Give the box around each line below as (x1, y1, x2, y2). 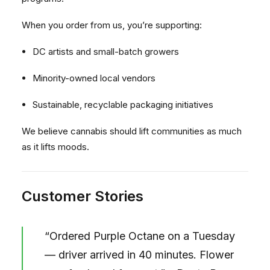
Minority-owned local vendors (33, 72, 155, 84)
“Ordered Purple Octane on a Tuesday (45, 230, 235, 242)
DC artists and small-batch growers (33, 46, 179, 57)
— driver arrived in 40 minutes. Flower (45, 248, 234, 261)
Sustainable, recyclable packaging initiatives (33, 99, 213, 110)
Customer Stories (22, 187, 143, 205)
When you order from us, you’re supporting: (22, 19, 202, 31)
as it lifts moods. (22, 141, 89, 152)
